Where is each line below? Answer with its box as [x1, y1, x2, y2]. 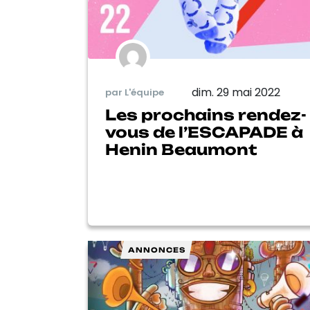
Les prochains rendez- [105, 105, 307, 124]
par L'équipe [105, 86, 164, 100]
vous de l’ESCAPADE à [105, 122, 303, 141]
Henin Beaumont [105, 140, 257, 158]
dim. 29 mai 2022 [192, 84, 280, 100]
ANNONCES [127, 245, 185, 254]
